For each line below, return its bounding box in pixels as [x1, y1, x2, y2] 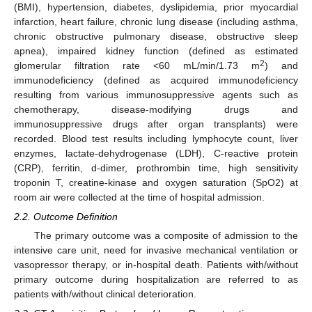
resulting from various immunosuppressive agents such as [14, 89, 298, 100]
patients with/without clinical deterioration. [14, 288, 196, 300]
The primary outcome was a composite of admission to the [33, 230, 298, 242]
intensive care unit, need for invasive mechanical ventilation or [14, 244, 298, 256]
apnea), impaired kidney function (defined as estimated [14, 45, 298, 56]
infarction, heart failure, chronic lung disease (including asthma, [14, 16, 298, 27]
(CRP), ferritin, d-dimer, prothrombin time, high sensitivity [14, 162, 298, 173]
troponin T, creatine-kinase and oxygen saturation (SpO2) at [14, 177, 298, 188]
